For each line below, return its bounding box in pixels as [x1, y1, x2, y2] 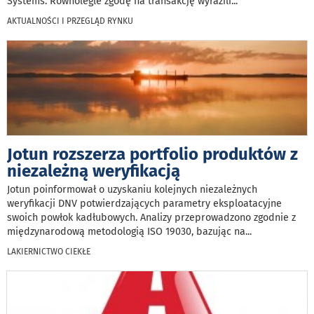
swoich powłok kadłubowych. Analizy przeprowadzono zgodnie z [7, 212, 296, 224]
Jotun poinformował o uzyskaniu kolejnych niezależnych [7, 184, 257, 196]
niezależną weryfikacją [7, 161, 180, 182]
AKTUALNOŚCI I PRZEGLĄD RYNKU [7, 16, 133, 27]
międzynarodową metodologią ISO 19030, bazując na [7, 226, 245, 238]
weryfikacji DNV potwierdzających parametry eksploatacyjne [7, 198, 282, 210]
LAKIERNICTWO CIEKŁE [7, 247, 90, 257]
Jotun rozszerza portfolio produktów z [7, 144, 298, 165]
